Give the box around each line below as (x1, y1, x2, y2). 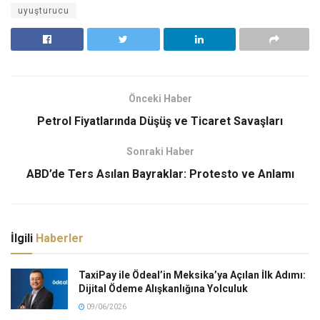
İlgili (11, 231, 36, 245)
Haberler (36, 231, 84, 245)
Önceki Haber (128, 92, 192, 104)
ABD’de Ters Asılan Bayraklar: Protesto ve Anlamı (26, 166, 294, 181)
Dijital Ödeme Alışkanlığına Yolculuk (79, 282, 248, 294)
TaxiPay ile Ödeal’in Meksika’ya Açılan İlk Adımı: (79, 269, 306, 281)
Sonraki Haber (126, 145, 194, 157)
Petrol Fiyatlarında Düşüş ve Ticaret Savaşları (37, 114, 283, 128)
